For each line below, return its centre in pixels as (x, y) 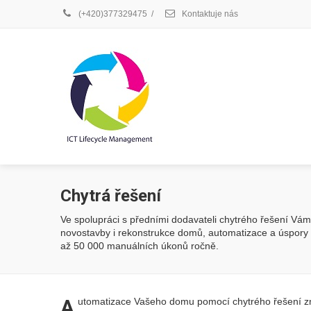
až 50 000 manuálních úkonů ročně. (140, 246)
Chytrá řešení (111, 196)
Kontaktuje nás (209, 14)
